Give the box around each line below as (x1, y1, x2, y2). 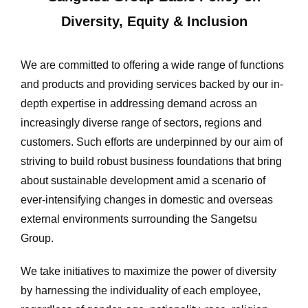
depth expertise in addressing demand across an (21, 98, 257, 109)
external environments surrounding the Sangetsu (21, 213, 257, 225)
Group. (21, 232, 54, 244)
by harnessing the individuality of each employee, (21, 285, 261, 296)
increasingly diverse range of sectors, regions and (21, 117, 262, 129)
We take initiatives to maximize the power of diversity (21, 265, 276, 277)
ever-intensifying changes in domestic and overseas (21, 194, 273, 206)
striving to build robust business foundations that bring (21, 155, 282, 167)
